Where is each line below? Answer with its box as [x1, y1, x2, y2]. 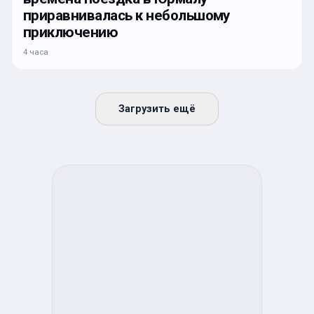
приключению [23, 23, 118, 41]
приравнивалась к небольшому [23, 6, 230, 24]
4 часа [23, 46, 48, 57]
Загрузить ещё [118, 102, 196, 115]
